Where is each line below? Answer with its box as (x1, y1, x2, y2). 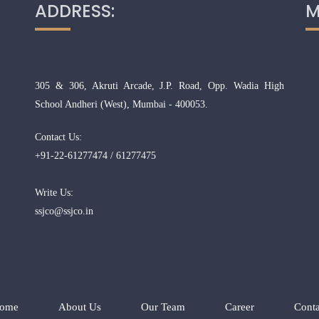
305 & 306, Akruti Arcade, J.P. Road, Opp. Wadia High (35, 80, 284, 91)
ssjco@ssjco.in (35, 206, 93, 216)
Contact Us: (35, 132, 82, 142)
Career (224, 301, 254, 313)
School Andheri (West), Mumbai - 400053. (35, 99, 208, 110)
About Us (58, 301, 101, 313)
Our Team (140, 301, 185, 313)
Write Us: (35, 187, 73, 198)
